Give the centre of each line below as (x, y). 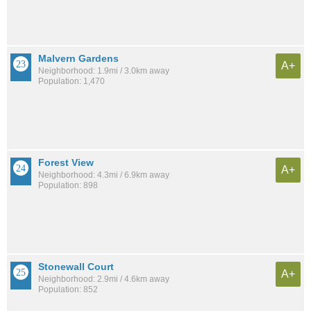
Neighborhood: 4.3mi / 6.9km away (104, 175)
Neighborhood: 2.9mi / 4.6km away (104, 279)
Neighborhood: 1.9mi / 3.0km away (104, 70)
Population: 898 (68, 185)
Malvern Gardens (78, 58)
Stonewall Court (76, 266)
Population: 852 (68, 289)
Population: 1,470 (72, 81)
